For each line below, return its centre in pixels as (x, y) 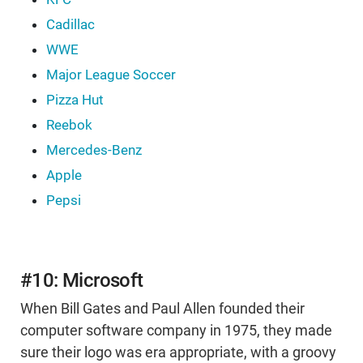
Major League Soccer (111, 75)
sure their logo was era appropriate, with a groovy (178, 353)
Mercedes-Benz (94, 150)
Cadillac (70, 25)
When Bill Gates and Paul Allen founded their (162, 309)
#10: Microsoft (82, 281)
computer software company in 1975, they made (176, 331)
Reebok (69, 125)
